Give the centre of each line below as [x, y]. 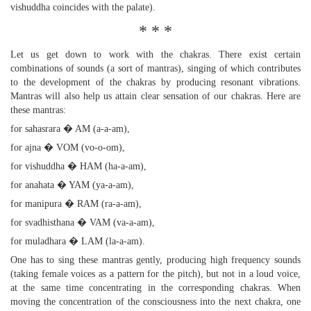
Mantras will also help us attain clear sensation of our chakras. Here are [155, 96]
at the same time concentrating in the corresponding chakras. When [155, 288]
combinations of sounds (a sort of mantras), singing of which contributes [155, 68]
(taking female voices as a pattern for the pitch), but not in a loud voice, [155, 274]
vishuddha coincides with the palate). [83, 7]
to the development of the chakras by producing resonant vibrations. [155, 82]
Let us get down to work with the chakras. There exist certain [155, 54]
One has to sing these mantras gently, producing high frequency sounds [155, 260]
